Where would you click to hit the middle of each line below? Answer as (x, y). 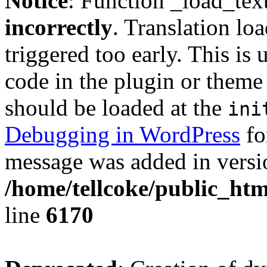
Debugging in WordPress (122, 134)
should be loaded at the (116, 108)
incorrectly (59, 27)
